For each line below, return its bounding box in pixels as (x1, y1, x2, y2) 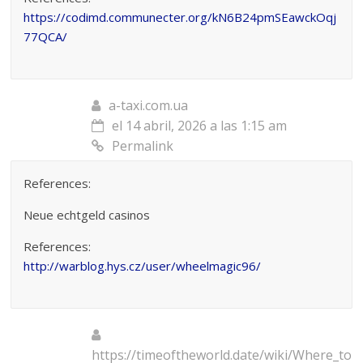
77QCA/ (23, 28, 68, 45)
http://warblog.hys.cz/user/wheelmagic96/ (23, 257, 262, 274)
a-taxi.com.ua (109, 96, 189, 114)
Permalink (112, 136, 174, 155)
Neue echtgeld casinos (23, 206, 151, 223)
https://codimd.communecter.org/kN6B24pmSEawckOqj (23, 8, 337, 25)
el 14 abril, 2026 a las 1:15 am (112, 116, 288, 135)
